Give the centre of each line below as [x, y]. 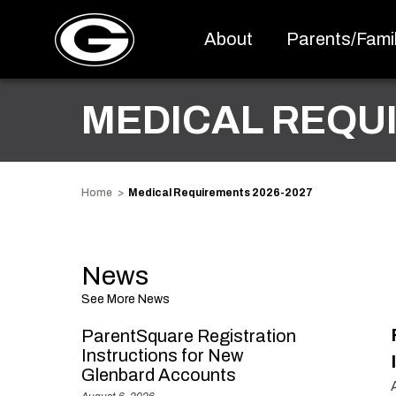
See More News [126, 299]
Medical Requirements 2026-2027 [221, 193]
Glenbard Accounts [159, 375]
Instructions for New [162, 355]
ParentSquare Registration [189, 336]
